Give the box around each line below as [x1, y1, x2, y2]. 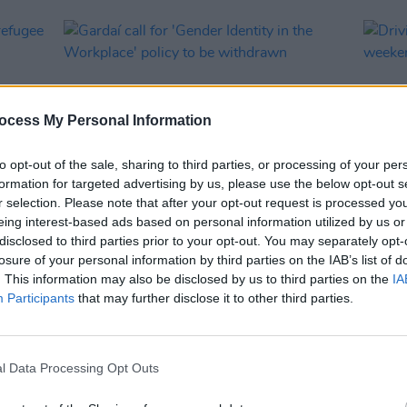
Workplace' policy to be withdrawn [64, 261, 313, 280]
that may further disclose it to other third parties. [74, 290, 353, 305]
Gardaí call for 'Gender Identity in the [64, 242, 332, 261]
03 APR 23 [137, 224, 187, 233]
